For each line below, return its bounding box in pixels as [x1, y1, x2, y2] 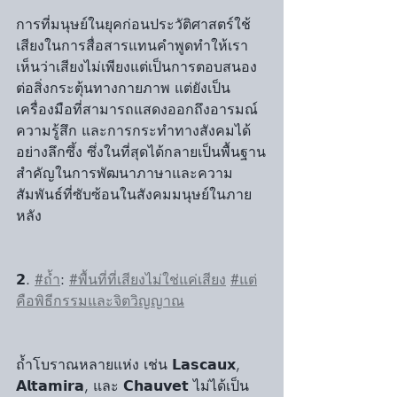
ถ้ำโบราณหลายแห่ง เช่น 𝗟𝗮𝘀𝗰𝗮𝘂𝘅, [16, 355, 245, 374]
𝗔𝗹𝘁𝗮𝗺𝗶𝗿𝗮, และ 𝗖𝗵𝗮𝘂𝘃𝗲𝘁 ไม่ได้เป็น [16, 377, 249, 395]
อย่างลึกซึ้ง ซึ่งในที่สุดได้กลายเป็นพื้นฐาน [16, 143, 266, 161]
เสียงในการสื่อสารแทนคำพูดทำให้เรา [16, 36, 248, 55]
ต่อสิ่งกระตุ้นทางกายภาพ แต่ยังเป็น [16, 79, 230, 97]
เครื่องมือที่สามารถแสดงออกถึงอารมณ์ [16, 100, 262, 119]
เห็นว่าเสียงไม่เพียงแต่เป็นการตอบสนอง [16, 58, 257, 76]
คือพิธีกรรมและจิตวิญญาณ [16, 292, 184, 310]
